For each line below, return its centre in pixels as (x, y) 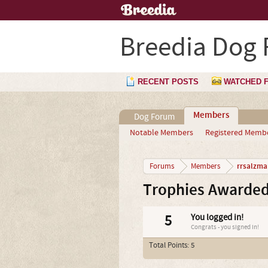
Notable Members (161, 133)
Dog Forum (154, 117)
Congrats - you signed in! (225, 227)
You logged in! (217, 217)
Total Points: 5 (171, 245)
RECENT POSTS (168, 82)
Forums (162, 166)
